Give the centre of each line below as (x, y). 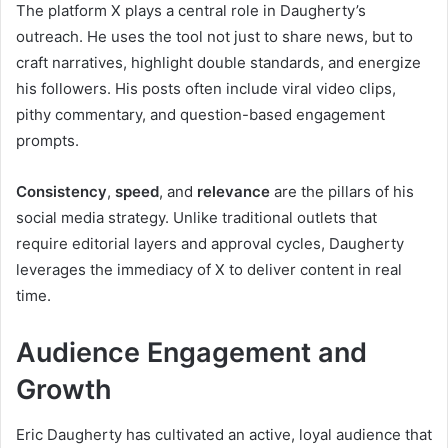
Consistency (61, 192)
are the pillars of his (342, 192)
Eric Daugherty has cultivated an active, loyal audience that (224, 434)
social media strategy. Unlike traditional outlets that (196, 218)
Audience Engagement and (191, 353)
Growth (64, 390)
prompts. (47, 141)
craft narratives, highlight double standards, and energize (218, 63)
